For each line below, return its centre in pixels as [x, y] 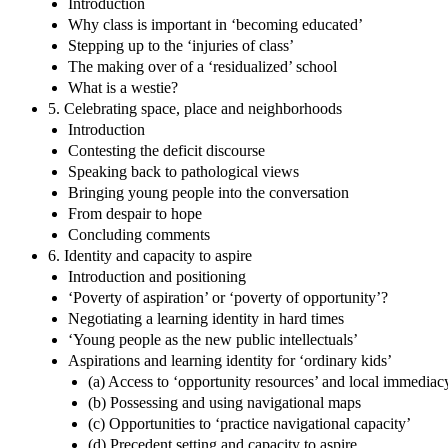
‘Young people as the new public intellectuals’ [213, 339]
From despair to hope [135, 213]
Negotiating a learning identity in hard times [206, 318]
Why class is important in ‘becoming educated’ [215, 24]
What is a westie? [123, 87]
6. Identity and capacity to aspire [150, 255]
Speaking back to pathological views [183, 171]
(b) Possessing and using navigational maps [224, 402]
